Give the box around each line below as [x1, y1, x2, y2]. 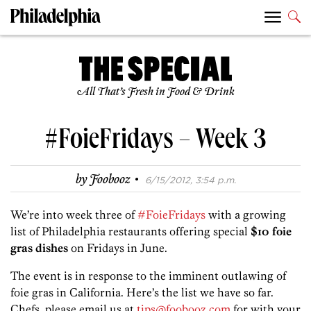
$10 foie [251, 224, 292, 239]
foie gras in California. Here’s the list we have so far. [10, 285, 274, 300]
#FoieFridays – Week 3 [44, 128, 267, 158]
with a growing [205, 208, 286, 222]
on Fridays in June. [68, 241, 167, 255]
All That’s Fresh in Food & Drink [76, 85, 235, 99]
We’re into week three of [10, 208, 137, 222]
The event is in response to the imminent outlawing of [10, 269, 286, 283]
